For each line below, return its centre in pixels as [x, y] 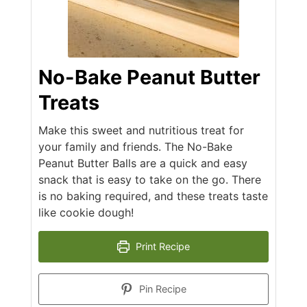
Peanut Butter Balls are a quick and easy [143, 163]
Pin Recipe [162, 289]
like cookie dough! [86, 213]
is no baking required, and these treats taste [153, 196]
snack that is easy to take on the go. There [149, 180]
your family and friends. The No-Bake [135, 147]
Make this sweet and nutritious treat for [141, 131]
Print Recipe [162, 247]
